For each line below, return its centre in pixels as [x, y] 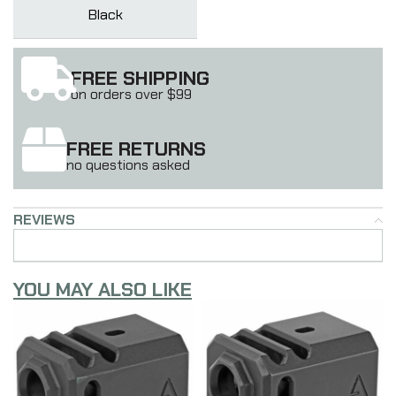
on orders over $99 [131, 94]
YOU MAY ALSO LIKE [103, 289]
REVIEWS [44, 219]
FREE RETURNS [136, 148]
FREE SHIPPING [140, 78]
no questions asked [128, 164]
